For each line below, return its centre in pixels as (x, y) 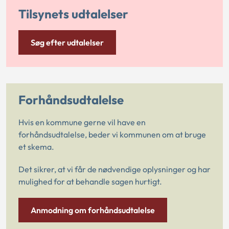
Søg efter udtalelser (67, 42)
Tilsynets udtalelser (73, 14)
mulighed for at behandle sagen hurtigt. (91, 181)
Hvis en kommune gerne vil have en (82, 122)
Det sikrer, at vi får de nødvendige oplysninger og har (114, 169)
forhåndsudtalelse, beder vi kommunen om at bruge (112, 134)
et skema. (36, 146)
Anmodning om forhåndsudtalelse (93, 210)
